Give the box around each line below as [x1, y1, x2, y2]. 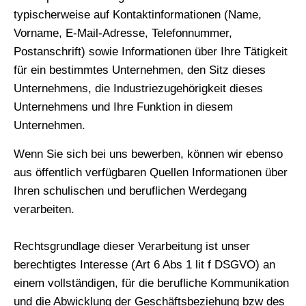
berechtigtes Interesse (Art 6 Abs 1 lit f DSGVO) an [14, 258, 275, 271]
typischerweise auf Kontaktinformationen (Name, [14, 8, 262, 22]
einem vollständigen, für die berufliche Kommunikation [14, 276, 289, 290]
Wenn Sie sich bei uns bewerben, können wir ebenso [14, 147, 283, 161]
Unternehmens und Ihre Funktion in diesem [14, 100, 233, 114]
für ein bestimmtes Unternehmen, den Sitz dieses [14, 64, 266, 77]
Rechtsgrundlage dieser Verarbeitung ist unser [14, 239, 250, 253]
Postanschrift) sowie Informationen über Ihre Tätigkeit [14, 45, 288, 59]
